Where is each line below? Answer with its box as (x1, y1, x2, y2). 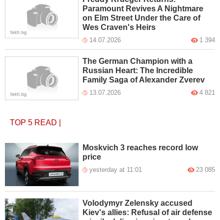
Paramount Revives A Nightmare (82, 4, 204, 13)
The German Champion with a (82, 56, 193, 65)
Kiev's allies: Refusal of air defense (82, 208, 213, 217)
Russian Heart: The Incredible (82, 66, 193, 75)
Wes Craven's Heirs (82, 23, 156, 31)
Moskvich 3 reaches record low (82, 143, 198, 152)
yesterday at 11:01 (89, 165, 142, 173)
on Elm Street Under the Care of (82, 13, 201, 22)
